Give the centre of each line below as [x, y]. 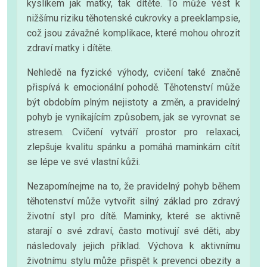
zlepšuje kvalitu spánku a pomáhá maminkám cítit [133, 147]
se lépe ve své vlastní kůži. [83, 162]
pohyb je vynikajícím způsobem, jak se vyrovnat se [133, 117]
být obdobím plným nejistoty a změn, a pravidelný [133, 102]
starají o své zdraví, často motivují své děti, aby [133, 231]
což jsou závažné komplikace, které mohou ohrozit [133, 33]
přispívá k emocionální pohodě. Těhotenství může [133, 87]
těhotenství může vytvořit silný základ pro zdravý [133, 201]
